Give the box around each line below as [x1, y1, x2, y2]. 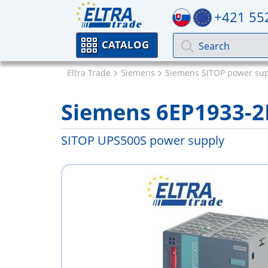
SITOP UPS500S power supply [61, 132, 224, 148]
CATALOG [102, 38, 149, 51]
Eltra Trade [67, 67, 111, 78]
